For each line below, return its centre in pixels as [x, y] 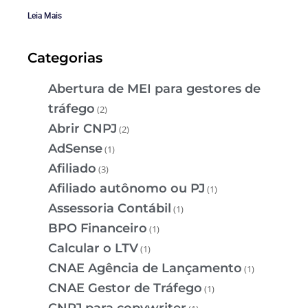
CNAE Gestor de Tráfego [125, 288]
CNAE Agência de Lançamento [145, 268]
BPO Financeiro [98, 228]
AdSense [75, 148]
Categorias [65, 57]
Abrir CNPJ [82, 128]
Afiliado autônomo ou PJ [126, 188]
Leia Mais [45, 16]
